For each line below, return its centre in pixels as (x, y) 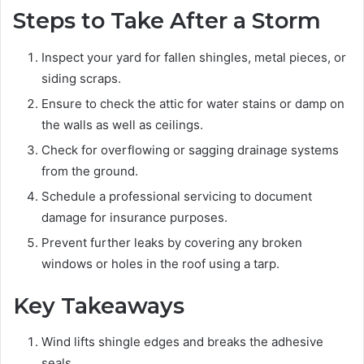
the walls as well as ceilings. (122, 124)
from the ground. (90, 171)
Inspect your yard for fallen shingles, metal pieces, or (194, 57)
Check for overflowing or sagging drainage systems (190, 149)
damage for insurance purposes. (134, 217)
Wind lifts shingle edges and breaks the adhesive (182, 342)
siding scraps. (81, 78)
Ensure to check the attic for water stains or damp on (193, 103)
